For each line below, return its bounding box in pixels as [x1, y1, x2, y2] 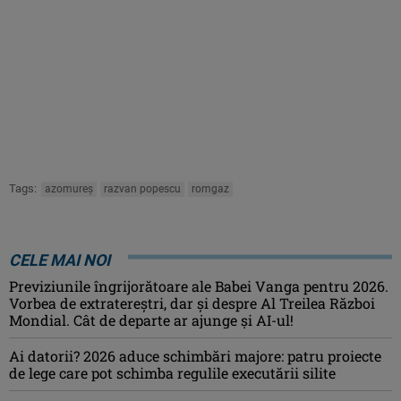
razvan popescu [104, 182, 181, 195]
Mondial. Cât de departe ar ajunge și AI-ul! [9, 310, 294, 329]
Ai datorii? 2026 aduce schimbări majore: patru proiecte [9, 346, 381, 365]
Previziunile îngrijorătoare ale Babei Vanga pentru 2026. [9, 276, 388, 295]
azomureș [45, 182, 93, 195]
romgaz [192, 182, 229, 195]
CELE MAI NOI [9, 250, 110, 269]
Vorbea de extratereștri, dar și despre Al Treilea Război [9, 293, 375, 312]
